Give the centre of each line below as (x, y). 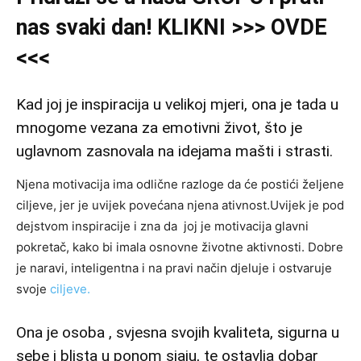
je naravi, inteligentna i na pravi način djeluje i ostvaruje (174, 268)
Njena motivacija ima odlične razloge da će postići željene (180, 184)
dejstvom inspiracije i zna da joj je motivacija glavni (162, 226)
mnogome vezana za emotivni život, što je (159, 128)
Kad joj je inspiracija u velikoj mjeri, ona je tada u (177, 104)
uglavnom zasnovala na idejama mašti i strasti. (174, 151)
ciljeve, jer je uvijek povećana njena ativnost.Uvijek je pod (180, 205)
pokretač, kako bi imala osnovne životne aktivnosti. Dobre (180, 247)
